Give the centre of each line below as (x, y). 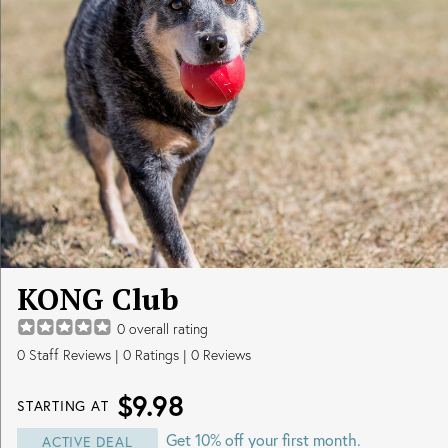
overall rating (166, 329)
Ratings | (161, 355)
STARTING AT (63, 405)
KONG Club (98, 299)
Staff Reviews (68, 355)
